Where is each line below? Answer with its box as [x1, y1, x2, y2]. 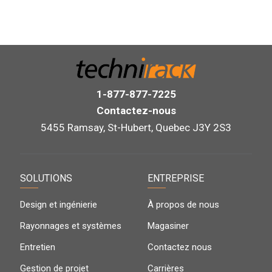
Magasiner [148, 220, 189, 231]
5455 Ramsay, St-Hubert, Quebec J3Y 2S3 [41, 121, 231, 134]
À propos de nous [148, 199, 220, 210]
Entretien [20, 241, 55, 253]
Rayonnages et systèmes [20, 220, 121, 231]
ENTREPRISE [148, 172, 205, 184]
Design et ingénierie [20, 199, 97, 210]
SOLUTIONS [20, 172, 72, 184]
